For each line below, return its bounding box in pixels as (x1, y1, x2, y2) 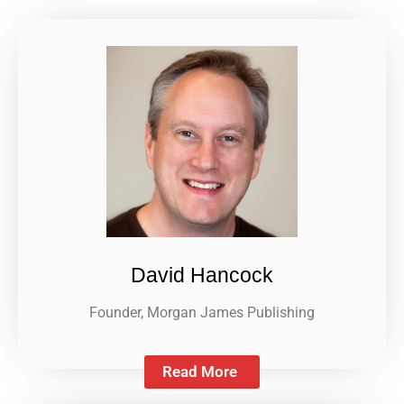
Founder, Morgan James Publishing (89, 303, 315, 321)
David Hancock (131, 262, 273, 287)
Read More (162, 362, 237, 381)
